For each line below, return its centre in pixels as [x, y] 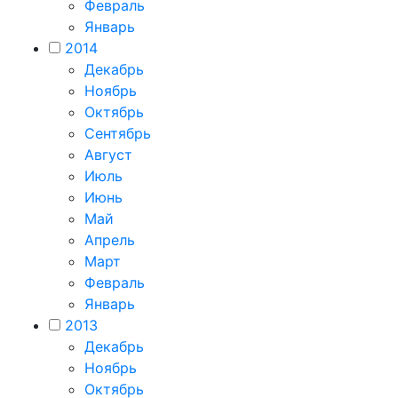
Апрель [110, 240]
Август [108, 155]
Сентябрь [118, 133]
